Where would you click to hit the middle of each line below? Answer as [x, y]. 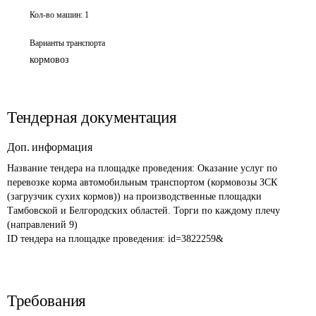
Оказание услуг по [239, 168]
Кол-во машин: [56, 15]
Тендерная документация [92, 117]
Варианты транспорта [67, 43]
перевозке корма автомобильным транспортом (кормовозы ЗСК [144, 182]
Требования [47, 301]
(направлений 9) [42, 225]
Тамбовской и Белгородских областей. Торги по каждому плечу [145, 211]
